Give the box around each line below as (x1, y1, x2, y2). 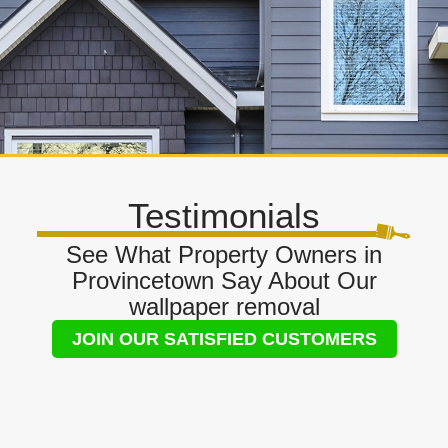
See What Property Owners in (66, 241, 382, 269)
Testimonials (128, 196, 320, 236)
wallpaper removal (128, 293, 320, 321)
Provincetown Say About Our (71, 267, 377, 295)
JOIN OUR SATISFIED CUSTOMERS (71, 329, 377, 350)
